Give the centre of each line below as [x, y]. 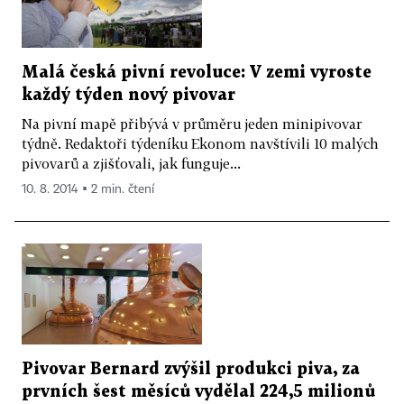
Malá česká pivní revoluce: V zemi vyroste [197, 72]
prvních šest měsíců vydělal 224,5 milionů [198, 392]
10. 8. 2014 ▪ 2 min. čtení [88, 189]
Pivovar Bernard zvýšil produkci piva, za [191, 370]
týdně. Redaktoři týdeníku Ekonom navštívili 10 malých [200, 143]
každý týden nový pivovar [129, 95]
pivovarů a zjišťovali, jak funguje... [131, 163]
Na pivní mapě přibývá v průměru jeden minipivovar [192, 123]
